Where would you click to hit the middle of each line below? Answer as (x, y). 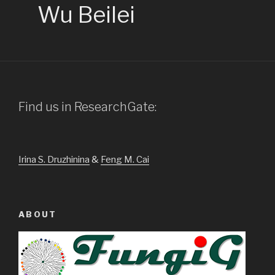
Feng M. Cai (125, 160)
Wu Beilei (87, 15)
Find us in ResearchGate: (87, 107)
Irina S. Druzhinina (54, 160)
